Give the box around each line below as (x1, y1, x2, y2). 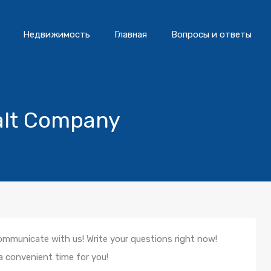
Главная (114, 29, 147, 40)
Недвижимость (23, 29, 90, 40)
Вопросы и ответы (171, 29, 252, 40)
